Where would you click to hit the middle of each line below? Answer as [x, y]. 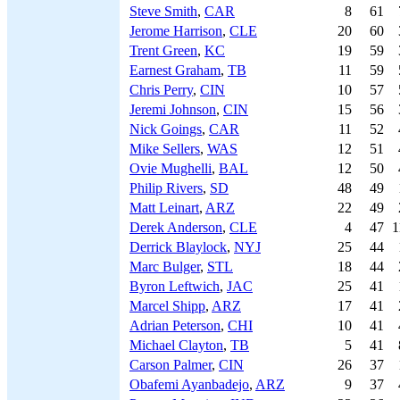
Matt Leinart [164, 208]
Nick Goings [166, 129]
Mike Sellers [165, 149]
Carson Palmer [171, 365]
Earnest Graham [175, 70]
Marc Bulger [165, 267]
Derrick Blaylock [178, 247]
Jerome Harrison [176, 31]
